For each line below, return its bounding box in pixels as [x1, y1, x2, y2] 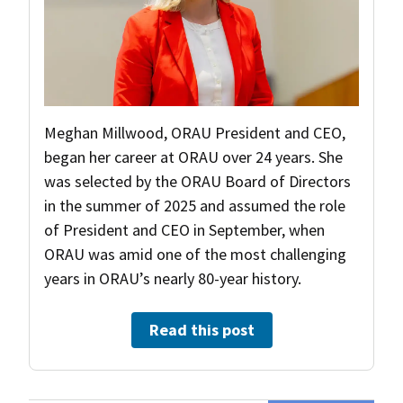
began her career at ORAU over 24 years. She [44, 146, 343, 167]
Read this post [148, 318, 255, 340]
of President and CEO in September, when [44, 219, 325, 240]
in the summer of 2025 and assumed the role [44, 194, 345, 216]
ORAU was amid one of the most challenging [44, 243, 346, 264]
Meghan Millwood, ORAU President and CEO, [44, 121, 345, 143]
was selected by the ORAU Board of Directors [44, 170, 351, 192]
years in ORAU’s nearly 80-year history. [44, 267, 301, 289]
